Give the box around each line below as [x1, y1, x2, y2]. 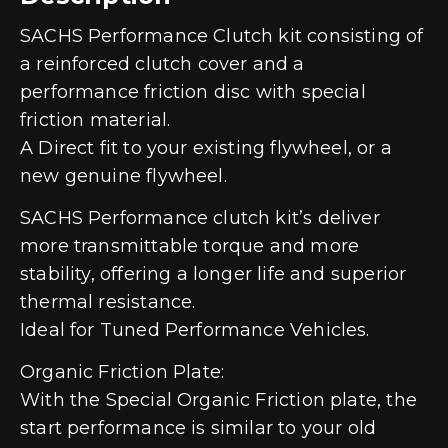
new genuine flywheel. [20, 164, 232, 187]
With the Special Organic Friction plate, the [20, 388, 417, 411]
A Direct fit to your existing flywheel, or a [20, 136, 392, 159]
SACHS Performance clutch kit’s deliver [20, 206, 380, 229]
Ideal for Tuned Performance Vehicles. [20, 318, 375, 341]
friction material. [20, 108, 171, 131]
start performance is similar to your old [20, 416, 377, 439]
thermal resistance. [20, 290, 196, 313]
